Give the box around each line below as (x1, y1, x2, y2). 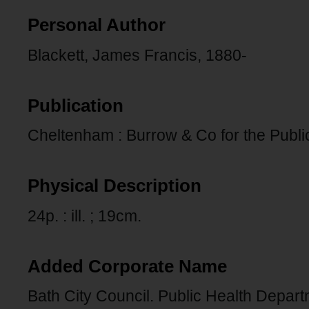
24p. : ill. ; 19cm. (28, 206, 141, 225)
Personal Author (28, 15, 166, 35)
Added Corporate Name (28, 256, 227, 276)
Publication (28, 95, 123, 115)
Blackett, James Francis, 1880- (28, 46, 247, 64)
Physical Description (28, 176, 201, 196)
